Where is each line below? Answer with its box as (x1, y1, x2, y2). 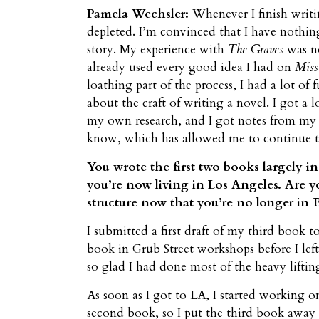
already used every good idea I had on (87, 59, 295, 76)
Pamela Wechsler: (87, 6, 189, 23)
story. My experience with (87, 41, 228, 58)
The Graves (228, 41, 283, 58)
